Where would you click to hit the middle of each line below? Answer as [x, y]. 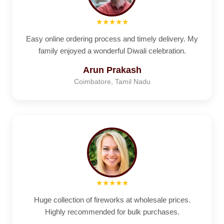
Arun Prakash [112, 70]
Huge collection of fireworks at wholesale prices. [112, 200]
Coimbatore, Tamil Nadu [112, 81]
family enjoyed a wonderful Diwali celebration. [112, 51]
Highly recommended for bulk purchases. [112, 212]
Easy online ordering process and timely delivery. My [112, 39]
